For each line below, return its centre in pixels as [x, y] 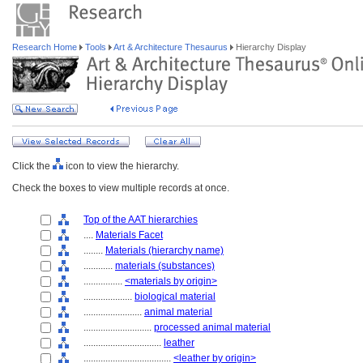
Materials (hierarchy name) [164, 250]
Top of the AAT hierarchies [141, 220]
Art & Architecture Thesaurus [171, 47]
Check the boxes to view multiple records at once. [121, 188]
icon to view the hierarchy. [121, 166]
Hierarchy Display [270, 47]
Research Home [46, 47]
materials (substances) [165, 266]
